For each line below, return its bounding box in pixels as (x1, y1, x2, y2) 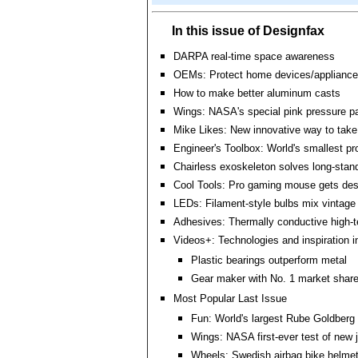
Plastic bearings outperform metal (191, 254, 347, 266)
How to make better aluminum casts (173, 87, 340, 99)
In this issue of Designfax (172, 24, 324, 38)
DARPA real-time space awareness (173, 50, 335, 62)
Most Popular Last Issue (173, 292, 287, 304)
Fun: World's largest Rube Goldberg (191, 312, 355, 324)
